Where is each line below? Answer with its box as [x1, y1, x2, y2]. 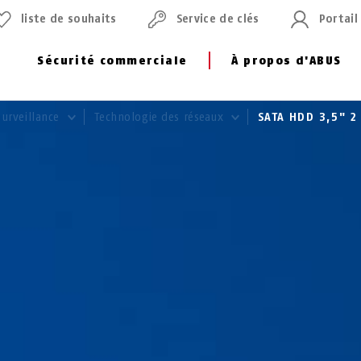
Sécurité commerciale [37, 54, 188, 68]
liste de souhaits [21, 12, 117, 26]
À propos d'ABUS [231, 54, 342, 68]
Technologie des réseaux [93, 110, 227, 124]
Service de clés [176, 12, 259, 26]
